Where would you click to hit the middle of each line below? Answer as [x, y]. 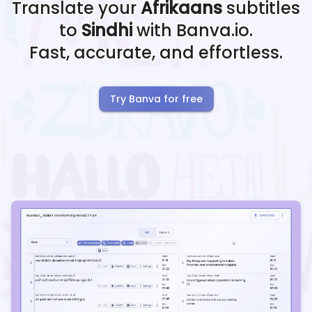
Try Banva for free [156, 99]
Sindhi [107, 31]
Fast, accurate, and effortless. [156, 53]
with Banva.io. [193, 31]
